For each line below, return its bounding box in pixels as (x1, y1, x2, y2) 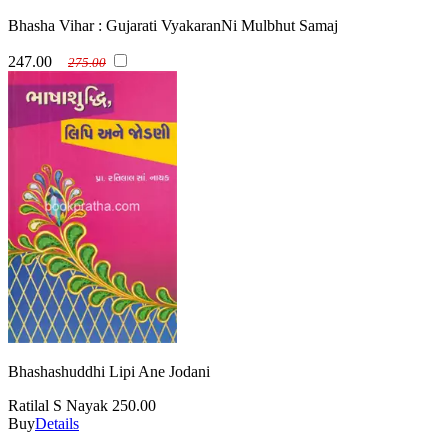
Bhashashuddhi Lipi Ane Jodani (8, 363, 210, 381)
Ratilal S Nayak (8, 397, 112, 415)
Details (35, 415, 79, 433)
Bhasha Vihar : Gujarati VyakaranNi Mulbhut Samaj (8, 17, 338, 35)
